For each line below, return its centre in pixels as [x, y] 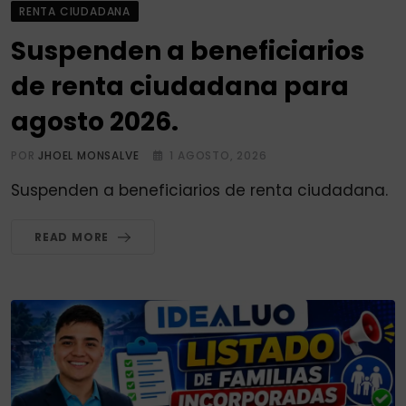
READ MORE [72, 237]
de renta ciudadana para [180, 87]
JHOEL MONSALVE [89, 156]
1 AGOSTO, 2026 [218, 156]
